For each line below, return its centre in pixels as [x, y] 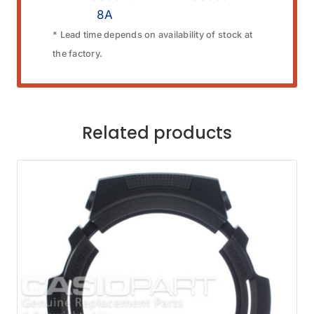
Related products [157, 132]
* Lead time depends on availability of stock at [153, 34]
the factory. [78, 53]
